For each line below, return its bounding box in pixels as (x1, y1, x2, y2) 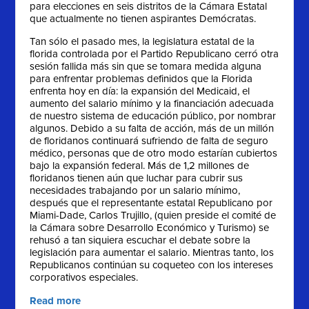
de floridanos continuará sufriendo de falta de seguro (30, 134, 269, 148)
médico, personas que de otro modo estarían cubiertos (30, 147, 278, 160)
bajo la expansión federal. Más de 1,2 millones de (30, 159, 250, 172)
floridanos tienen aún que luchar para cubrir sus (30, 172, 243, 185)
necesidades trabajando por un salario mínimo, (30, 184, 241, 197)
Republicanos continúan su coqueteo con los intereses (30, 259, 274, 272)
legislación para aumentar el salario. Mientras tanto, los (30, 246, 275, 259)
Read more (30, 295, 81, 308)
